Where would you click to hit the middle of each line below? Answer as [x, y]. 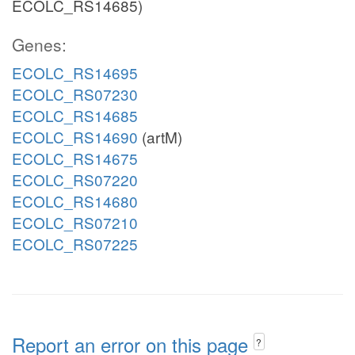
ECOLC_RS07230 [75, 94]
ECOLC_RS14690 [75, 137]
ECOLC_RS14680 [75, 201]
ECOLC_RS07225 [75, 244]
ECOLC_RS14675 [75, 158]
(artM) [160, 137]
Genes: [39, 44]
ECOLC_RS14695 [75, 73]
